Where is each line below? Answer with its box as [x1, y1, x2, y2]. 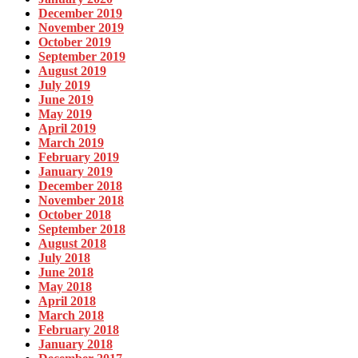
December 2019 [38, 6, 122, 21]
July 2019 [38, 78, 90, 93]
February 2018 [38, 323, 119, 337]
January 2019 [38, 165, 113, 179]
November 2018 [38, 193, 124, 208]
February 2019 [38, 150, 119, 165]
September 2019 [38, 50, 125, 64]
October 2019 [38, 35, 111, 50]
